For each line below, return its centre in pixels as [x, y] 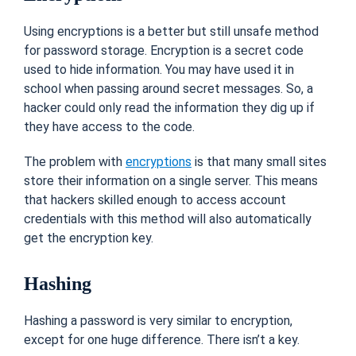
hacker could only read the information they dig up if [169, 107]
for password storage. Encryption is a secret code [164, 50]
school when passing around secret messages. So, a [168, 88]
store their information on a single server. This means [171, 180]
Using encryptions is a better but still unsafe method [171, 31]
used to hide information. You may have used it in [159, 69]
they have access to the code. [109, 126]
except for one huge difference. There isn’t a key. [162, 339]
